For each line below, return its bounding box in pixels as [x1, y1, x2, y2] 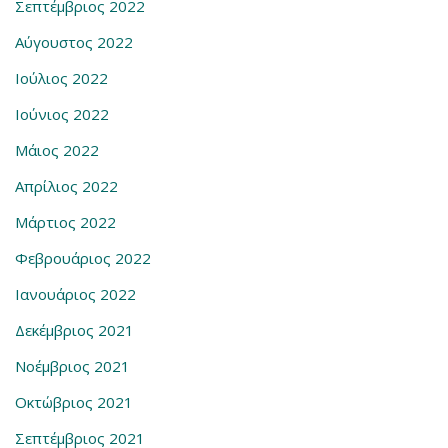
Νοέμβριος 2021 [15, 356, 130, 376]
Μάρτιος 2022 [15, 212, 116, 232]
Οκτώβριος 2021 [15, 392, 133, 412]
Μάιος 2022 [15, 140, 99, 160]
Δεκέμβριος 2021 [15, 320, 134, 340]
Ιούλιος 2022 [15, 68, 108, 88]
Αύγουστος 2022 [15, 32, 133, 52]
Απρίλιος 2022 [15, 176, 118, 196]
